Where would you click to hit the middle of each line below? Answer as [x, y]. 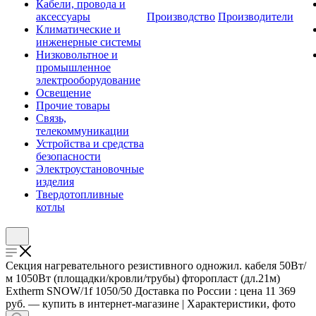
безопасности [68, 156]
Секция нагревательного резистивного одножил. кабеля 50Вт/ [156, 266]
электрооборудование [88, 80]
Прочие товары [73, 105]
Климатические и [78, 29]
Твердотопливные [80, 194]
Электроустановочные [90, 169]
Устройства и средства [90, 144]
